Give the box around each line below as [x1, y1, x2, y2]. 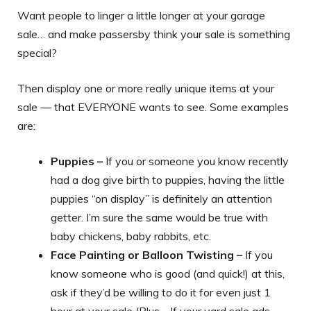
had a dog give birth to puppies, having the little [51, 172, 285, 187]
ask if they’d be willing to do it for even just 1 [51, 285, 271, 299]
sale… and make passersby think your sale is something [17, 26, 290, 41]
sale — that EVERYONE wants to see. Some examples [17, 99, 289, 114]
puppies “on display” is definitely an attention [51, 191, 272, 205]
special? [17, 45, 57, 60]
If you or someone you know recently [106, 153, 289, 168]
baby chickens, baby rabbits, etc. [51, 228, 211, 243]
